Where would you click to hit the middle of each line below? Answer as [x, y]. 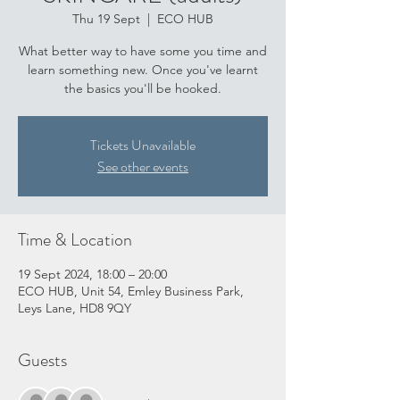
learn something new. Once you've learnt [143, 70]
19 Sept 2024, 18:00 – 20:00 [92, 275]
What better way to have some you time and [143, 51]
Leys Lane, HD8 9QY [75, 308]
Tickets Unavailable [143, 146]
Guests [42, 361]
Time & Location [75, 240]
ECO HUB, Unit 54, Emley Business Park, [131, 292]
